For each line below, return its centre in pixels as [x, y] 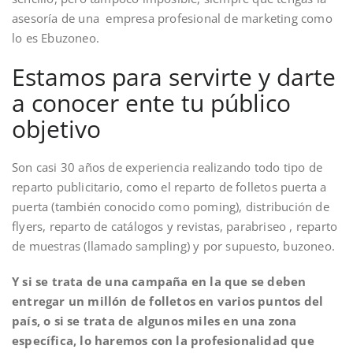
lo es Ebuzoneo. [56, 37]
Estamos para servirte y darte [174, 76]
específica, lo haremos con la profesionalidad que [163, 340]
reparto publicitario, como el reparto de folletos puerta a [169, 186]
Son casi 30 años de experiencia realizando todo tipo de [167, 167]
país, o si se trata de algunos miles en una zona [154, 320]
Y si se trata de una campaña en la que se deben [159, 281]
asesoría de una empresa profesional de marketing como [172, 18]
